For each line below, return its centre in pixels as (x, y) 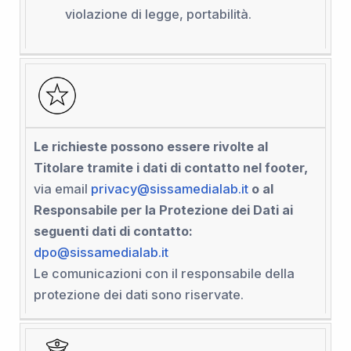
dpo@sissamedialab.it (101, 253)
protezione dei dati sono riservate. (138, 295)
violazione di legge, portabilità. (158, 14)
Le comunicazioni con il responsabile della (164, 274)
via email (62, 189)
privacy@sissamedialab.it (169, 189)
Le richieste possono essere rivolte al (150, 147)
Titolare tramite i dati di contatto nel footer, (170, 168)
